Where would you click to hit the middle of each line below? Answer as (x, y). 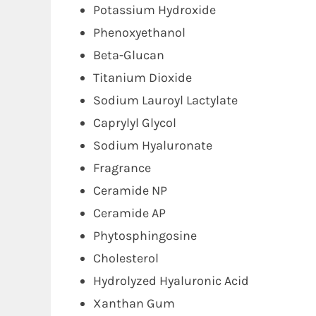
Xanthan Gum (134, 303)
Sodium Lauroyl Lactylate (165, 100)
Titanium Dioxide (142, 78)
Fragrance (122, 168)
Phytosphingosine (145, 236)
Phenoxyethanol (139, 32)
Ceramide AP (129, 213)
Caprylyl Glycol (135, 123)
